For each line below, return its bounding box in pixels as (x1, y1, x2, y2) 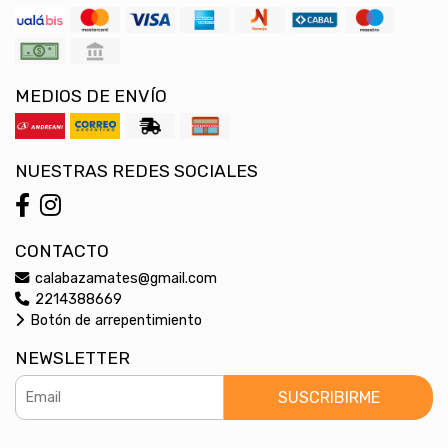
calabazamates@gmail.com (31, 269, 217, 287)
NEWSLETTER (15, 347, 130, 368)
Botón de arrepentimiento (26, 311, 202, 329)
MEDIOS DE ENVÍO (15, 85, 167, 106)
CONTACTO (15, 240, 109, 261)
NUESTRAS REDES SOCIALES (15, 160, 258, 181)
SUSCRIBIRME (277, 387, 380, 407)
